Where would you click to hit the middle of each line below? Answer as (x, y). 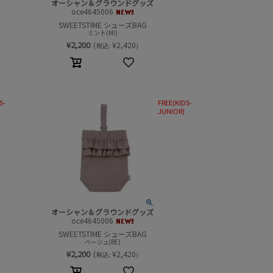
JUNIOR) (172, 111)
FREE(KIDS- (175, 102)
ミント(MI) (102, 32)
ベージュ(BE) (102, 241)
